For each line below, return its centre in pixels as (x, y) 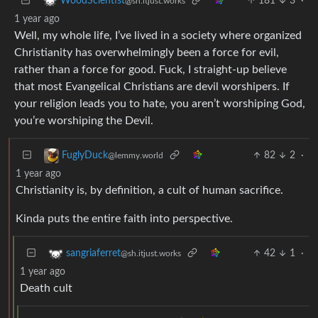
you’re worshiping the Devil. (84, 120)
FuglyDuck (85, 155)
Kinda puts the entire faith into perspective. (124, 218)
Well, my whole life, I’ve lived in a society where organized (158, 35)
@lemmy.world (136, 155)
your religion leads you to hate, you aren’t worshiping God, (160, 103)
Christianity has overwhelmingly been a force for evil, (147, 52)
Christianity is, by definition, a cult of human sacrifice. (149, 190)
